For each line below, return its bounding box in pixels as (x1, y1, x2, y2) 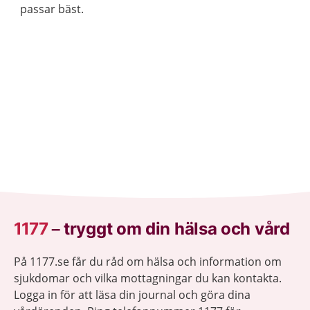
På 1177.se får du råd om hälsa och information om (14, 254, 282, 270)
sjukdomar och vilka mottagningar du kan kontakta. (14, 271, 282, 286)
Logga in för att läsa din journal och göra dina (14, 287, 250, 303)
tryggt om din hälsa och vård (64, 219, 290, 239)
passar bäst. (20, 1, 84, 17)
